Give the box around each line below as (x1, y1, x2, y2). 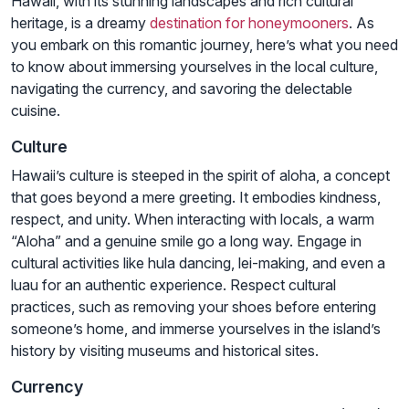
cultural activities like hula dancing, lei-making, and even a (11, 253, 385, 272)
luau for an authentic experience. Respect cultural (11, 275, 336, 294)
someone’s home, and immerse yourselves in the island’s (11, 319, 381, 338)
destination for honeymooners (150, 13, 349, 32)
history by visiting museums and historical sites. (11, 341, 319, 360)
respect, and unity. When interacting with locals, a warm (11, 209, 374, 228)
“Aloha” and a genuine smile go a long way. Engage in (11, 231, 362, 250)
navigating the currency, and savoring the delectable (11, 79, 352, 98)
